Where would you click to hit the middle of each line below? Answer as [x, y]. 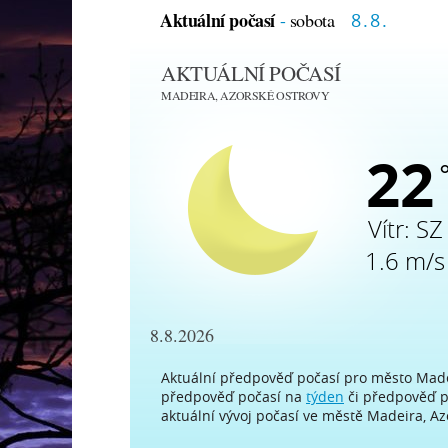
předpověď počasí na [233, 396]
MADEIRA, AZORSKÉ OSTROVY [245, 94]
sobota [312, 19]
